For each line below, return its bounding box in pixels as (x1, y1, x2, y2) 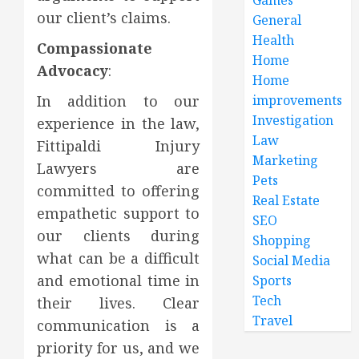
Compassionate (37, 38, 152, 58)
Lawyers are (37, 158, 200, 178)
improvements (252, 91, 343, 109)
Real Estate (252, 191, 321, 209)
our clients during (37, 225, 200, 245)
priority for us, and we (37, 337, 200, 357)
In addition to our (37, 91, 200, 111)
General (252, 10, 302, 29)
